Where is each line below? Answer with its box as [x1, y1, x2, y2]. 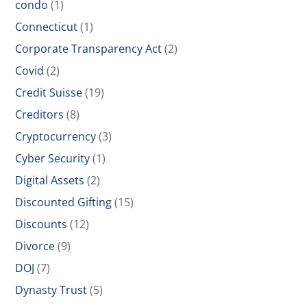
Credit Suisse [15, 85, 83, 100]
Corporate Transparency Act [15, 41, 162, 56]
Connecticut [15, 19, 78, 34]
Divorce [15, 238, 56, 254]
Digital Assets [15, 173, 85, 188]
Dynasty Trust [15, 282, 88, 297]
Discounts [15, 217, 68, 232]
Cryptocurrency [15, 129, 97, 144]
